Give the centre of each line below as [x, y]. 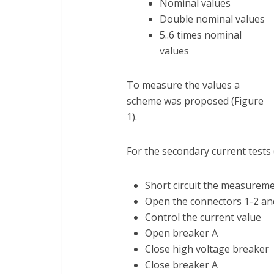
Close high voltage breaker [207, 249]
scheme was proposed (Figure [195, 101]
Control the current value [203, 217]
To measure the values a [183, 85]
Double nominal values [212, 19]
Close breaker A [181, 265]
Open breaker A [181, 233]
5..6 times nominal [201, 35]
